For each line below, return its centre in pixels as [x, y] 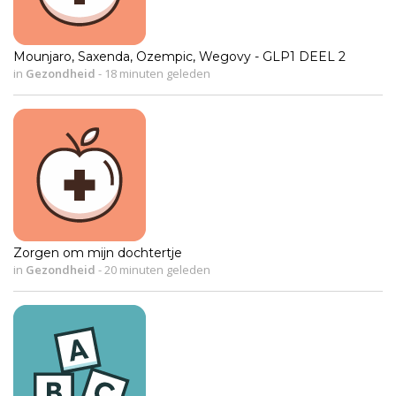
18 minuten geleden [156, 73]
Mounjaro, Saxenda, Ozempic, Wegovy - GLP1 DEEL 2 [179, 56]
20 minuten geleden [156, 269]
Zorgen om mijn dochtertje [98, 252]
